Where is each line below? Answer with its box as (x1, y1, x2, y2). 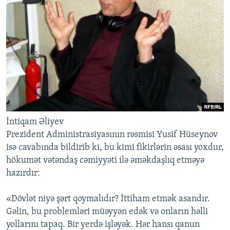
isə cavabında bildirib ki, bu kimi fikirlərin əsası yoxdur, (6, 143, 224, 153)
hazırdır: (6, 168, 40, 179)
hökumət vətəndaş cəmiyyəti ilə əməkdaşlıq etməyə (6, 156, 204, 166)
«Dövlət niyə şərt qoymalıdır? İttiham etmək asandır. (6, 194, 210, 204)
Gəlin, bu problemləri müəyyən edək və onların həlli (6, 207, 208, 217)
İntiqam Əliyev (6, 117, 64, 127)
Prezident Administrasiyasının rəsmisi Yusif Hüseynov (6, 130, 218, 140)
